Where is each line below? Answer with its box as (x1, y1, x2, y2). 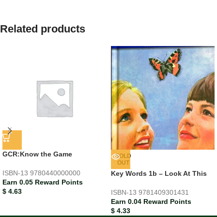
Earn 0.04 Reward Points (111, 197, 191, 205)
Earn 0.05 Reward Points (2, 178, 83, 186)
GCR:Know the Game (2, 150, 72, 158)
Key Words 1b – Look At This (111, 169, 207, 177)
